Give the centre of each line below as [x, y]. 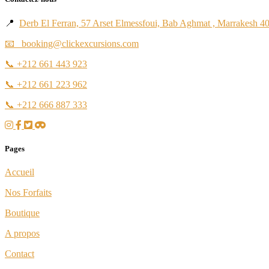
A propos [22, 233]
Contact [20, 253]
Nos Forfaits [28, 192]
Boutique [22, 213]
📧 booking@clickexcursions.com [72, 43]
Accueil [20, 172]
